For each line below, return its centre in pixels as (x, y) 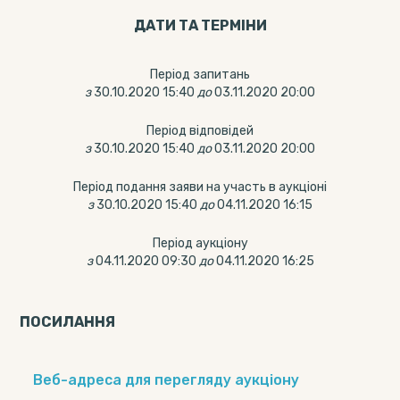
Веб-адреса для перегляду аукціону (167, 380)
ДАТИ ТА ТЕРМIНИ (200, 25)
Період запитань (200, 75)
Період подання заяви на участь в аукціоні (200, 187)
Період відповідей (200, 131)
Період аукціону (200, 243)
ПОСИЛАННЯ (68, 322)
